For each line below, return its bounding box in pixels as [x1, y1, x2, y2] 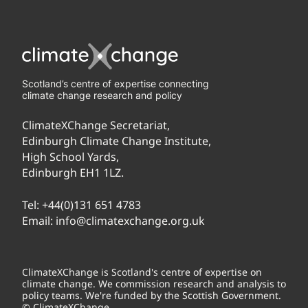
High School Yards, [22, 149, 119, 164]
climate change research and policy [22, 89, 182, 101]
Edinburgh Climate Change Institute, [22, 133, 211, 148]
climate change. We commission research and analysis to [22, 277, 286, 290]
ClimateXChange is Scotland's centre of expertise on [22, 265, 262, 278]
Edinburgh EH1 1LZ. [22, 165, 124, 180]
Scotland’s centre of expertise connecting [22, 78, 209, 89]
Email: [22, 213, 56, 228]
